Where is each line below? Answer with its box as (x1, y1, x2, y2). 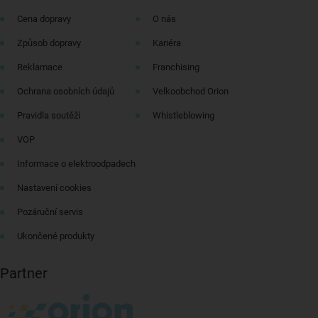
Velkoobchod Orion (153, 86, 229, 97)
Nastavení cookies (17, 182, 92, 193)
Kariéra (153, 38, 181, 48)
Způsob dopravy (17, 38, 81, 48)
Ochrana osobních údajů (17, 86, 114, 97)
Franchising (153, 62, 199, 72)
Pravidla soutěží (17, 110, 80, 121)
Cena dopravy (17, 13, 71, 24)
